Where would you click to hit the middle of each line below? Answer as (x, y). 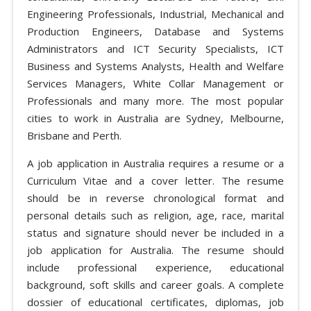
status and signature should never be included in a (155, 232)
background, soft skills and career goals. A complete (155, 284)
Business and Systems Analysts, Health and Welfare (155, 66)
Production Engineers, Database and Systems (155, 31)
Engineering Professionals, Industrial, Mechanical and (155, 14)
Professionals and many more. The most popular (155, 100)
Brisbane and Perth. (75, 135)
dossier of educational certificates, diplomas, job (155, 302)
